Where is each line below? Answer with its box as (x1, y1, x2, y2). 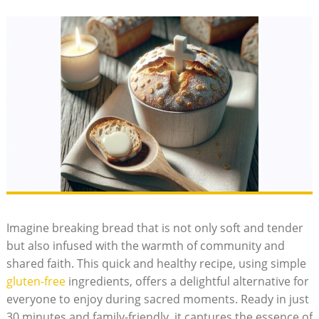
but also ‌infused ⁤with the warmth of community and (6, 237, 285, 253)
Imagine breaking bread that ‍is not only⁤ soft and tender (6, 219, 303, 236)
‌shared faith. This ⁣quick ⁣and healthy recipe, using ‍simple (6, 255, 306, 271)
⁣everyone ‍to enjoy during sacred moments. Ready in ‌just (6, 291, 309, 307)
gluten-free (6, 273, 66, 289)
